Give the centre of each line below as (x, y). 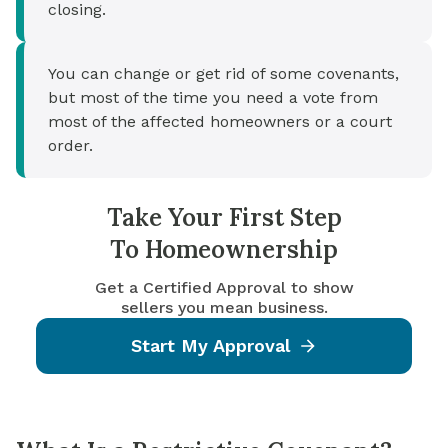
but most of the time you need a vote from (213, 97)
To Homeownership (224, 249)
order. (70, 145)
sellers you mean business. (224, 307)
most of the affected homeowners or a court (220, 121)
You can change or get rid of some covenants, (223, 73)
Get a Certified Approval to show (224, 287)
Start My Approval (210, 345)
